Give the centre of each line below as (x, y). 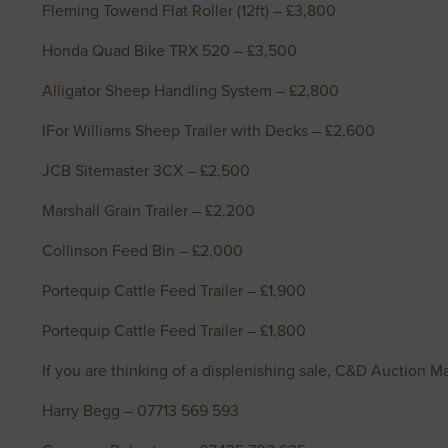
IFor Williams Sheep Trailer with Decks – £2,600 (208, 130)
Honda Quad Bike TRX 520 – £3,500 (169, 50)
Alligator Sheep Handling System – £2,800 (190, 90)
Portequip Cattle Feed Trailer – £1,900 (174, 290)
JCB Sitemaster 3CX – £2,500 (146, 170)
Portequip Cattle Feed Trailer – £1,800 (174, 330)
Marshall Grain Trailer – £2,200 (148, 210)
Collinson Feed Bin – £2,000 (142, 250)
